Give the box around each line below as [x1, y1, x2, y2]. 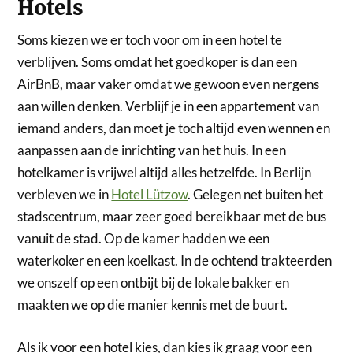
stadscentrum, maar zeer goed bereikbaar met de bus [17, 208, 327, 225]
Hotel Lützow [111, 186, 188, 203]
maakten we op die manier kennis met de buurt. [17, 296, 288, 314]
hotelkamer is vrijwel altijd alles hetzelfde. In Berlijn [17, 164, 312, 181]
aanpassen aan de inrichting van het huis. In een [17, 142, 287, 159]
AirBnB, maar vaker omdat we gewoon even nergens [17, 76, 320, 93]
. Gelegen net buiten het [188, 186, 324, 203]
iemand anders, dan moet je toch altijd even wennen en [17, 120, 331, 137]
